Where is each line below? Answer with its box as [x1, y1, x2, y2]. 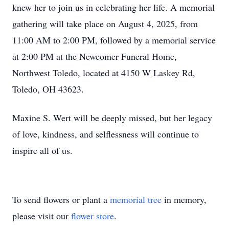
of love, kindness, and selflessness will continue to [12, 128, 199, 140]
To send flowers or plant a [12, 193, 110, 205]
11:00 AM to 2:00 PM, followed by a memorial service [12, 34, 216, 46]
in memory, [162, 193, 207, 205]
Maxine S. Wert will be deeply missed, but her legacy [12, 111, 212, 124]
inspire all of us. [12, 144, 73, 156]
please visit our [12, 210, 71, 222]
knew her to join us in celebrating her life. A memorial [12, 1, 215, 13]
